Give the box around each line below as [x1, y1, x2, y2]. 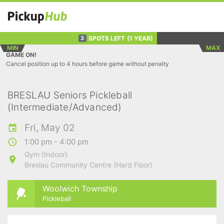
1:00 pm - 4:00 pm [24, 137, 88, 146]
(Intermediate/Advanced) [7, 101, 122, 113]
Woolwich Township [42, 183, 117, 193]
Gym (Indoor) [24, 150, 67, 158]
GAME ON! [6, 51, 36, 58]
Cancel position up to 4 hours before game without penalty [6, 60, 169, 67]
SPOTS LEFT [88, 34, 125, 42]
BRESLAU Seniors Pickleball [7, 89, 132, 101]
